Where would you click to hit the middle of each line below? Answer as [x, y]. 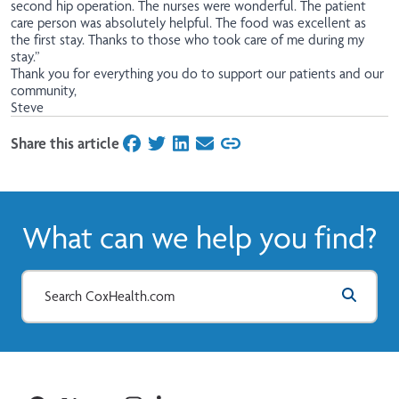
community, [44, 91]
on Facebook [164, 146]
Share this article [65, 143]
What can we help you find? [199, 238]
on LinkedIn [210, 146]
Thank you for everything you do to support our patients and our [197, 74]
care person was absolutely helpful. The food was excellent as [188, 23]
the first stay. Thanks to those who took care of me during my [187, 40]
